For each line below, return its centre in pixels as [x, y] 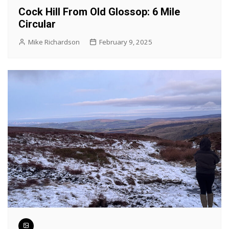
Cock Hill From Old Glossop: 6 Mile [99, 12]
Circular [37, 24]
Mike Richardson [54, 42]
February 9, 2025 [126, 42]
